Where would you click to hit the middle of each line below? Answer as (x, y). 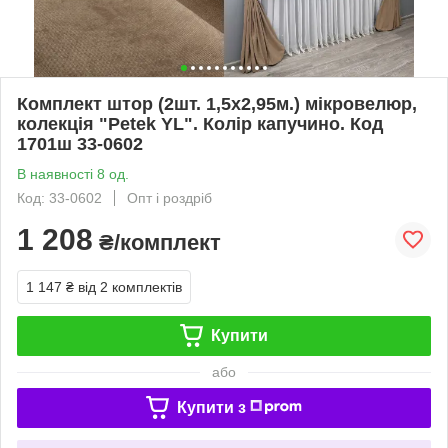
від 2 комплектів (130, 286)
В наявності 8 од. (73, 173)
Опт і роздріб (169, 197)
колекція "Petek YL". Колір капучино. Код (200, 123)
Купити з (211, 407)
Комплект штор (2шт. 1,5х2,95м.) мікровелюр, (217, 103)
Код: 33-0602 (59, 197)
